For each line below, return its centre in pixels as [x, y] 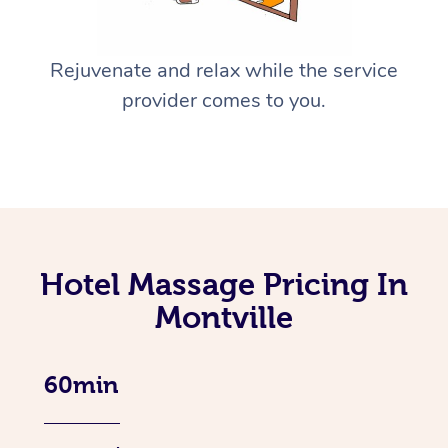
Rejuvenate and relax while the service [224, 71]
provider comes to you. [224, 101]
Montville [224, 317]
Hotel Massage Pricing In [224, 284]
